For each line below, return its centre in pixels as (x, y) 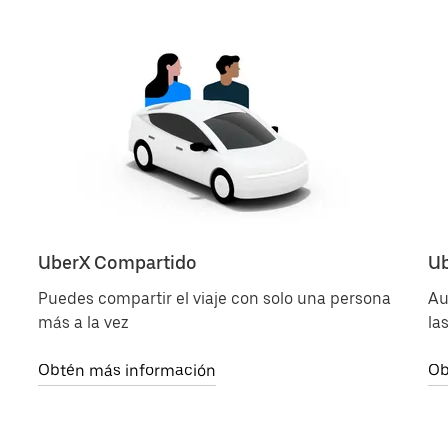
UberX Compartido (117, 263)
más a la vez (83, 323)
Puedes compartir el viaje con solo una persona (214, 299)
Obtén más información (127, 371)
